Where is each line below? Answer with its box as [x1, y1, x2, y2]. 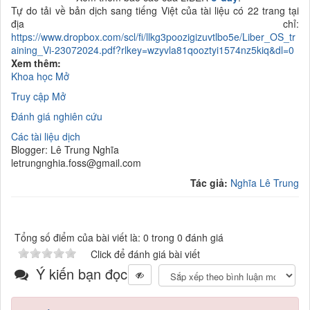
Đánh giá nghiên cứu [11, 109, 102, 124]
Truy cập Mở [11, 89, 66, 104]
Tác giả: [190, 176, 230, 190]
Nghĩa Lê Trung [230, 176, 299, 190]
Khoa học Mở [11, 69, 69, 84]
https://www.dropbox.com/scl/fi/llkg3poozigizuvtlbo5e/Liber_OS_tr [11, 30, 295, 44]
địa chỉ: [11, 17, 299, 31]
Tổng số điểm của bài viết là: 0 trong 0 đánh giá [15, 230, 224, 245]
